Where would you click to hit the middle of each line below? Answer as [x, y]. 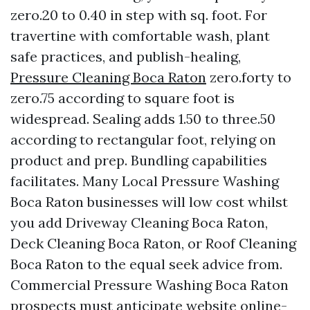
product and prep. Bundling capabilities [139, 160]
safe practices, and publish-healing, [126, 56]
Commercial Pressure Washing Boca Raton [149, 285]
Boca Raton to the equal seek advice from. [146, 264]
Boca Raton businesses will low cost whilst [149, 202]
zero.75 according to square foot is [122, 98]
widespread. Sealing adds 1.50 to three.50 [143, 119]
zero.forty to [249, 77]
